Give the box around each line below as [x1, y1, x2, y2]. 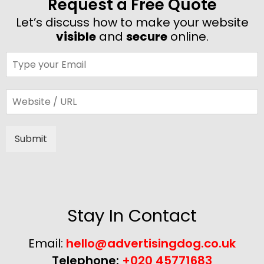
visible [55, 28, 96, 45]
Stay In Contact [67, 203, 197, 227]
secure [126, 28, 167, 45]
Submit [15, 131, 47, 146]
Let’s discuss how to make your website [15, 14, 249, 31]
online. [167, 28, 209, 45]
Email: [28, 235, 66, 252]
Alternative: [6, 152, 60, 166]
